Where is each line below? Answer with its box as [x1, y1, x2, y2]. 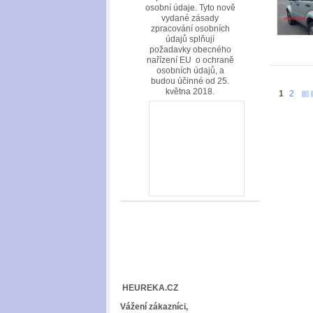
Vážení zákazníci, [120, 302, 188, 311]
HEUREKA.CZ [120, 284, 178, 293]
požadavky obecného [149, 45, 231, 54]
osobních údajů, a [156, 66, 224, 75]
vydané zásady [161, 13, 219, 22]
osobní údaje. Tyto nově [145, 3, 235, 12]
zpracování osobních [150, 24, 230, 33]
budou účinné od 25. [151, 76, 229, 85]
